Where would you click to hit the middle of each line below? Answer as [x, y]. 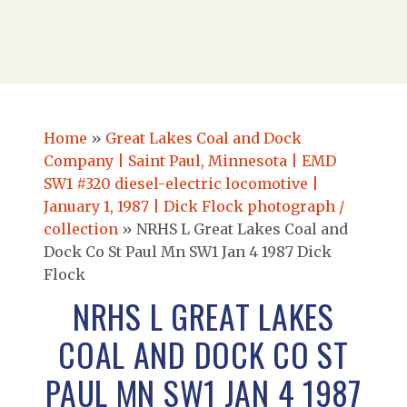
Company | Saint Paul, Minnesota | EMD [190, 161]
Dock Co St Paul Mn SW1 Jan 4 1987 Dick [188, 252]
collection [81, 229]
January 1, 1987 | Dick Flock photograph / [194, 207]
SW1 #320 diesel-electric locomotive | [181, 184]
